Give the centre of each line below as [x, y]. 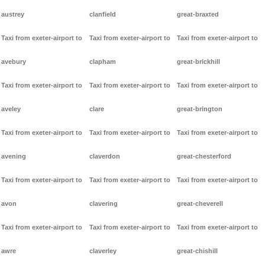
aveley [11, 109]
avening [14, 156]
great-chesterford [204, 156]
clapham [102, 62]
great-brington [200, 109]
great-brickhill [199, 62]
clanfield [102, 14]
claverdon [104, 156]
